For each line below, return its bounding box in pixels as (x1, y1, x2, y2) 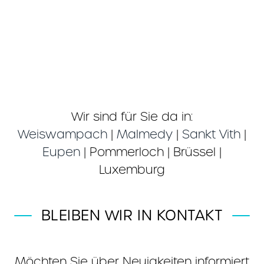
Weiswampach (18, 127, 107, 142)
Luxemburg (99, 162, 165, 177)
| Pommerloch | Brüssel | (80, 144, 222, 160)
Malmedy (117, 127, 173, 142)
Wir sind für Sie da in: (71, 109, 193, 124)
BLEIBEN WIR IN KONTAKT (41, 206, 223, 225)
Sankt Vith (182, 127, 240, 142)
